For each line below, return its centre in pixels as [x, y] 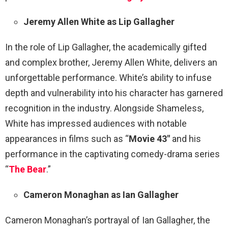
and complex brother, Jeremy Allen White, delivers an [111, 62]
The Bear [27, 169]
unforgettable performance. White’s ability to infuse [108, 77]
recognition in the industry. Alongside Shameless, [104, 108]
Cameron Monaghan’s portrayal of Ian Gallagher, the [108, 220]
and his [186, 138]
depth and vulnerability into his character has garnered [114, 93]
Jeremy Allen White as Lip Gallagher [99, 21]
